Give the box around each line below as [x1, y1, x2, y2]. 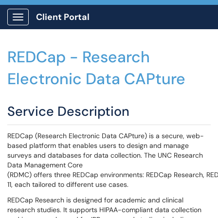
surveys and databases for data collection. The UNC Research [7, 151, 203, 160]
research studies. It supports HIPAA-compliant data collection [7, 205, 201, 214]
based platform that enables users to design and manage [7, 141, 189, 150]
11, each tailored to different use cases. [7, 180, 130, 189]
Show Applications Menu [18, 20, 95, 29]
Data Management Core [7, 161, 83, 169]
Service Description [7, 103, 129, 120]
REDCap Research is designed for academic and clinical [7, 196, 183, 204]
